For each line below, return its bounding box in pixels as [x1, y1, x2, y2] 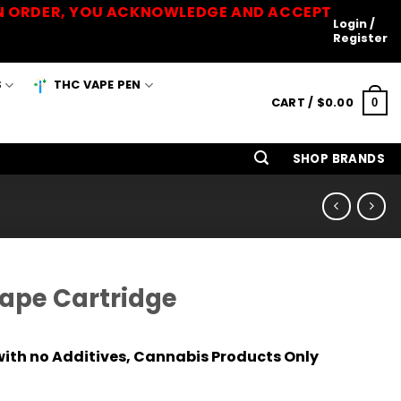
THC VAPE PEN [53, 77, 141, 92]
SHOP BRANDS [292, 150, 386, 167]
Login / [333, 16, 375, 31]
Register [333, 30, 388, 46]
